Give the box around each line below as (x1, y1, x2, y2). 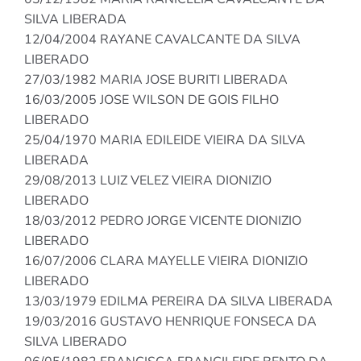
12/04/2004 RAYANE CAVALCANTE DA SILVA (24, 31, 301, 49)
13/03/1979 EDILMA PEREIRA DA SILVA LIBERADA (24, 293, 333, 311)
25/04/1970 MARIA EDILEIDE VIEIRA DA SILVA (24, 131, 305, 150)
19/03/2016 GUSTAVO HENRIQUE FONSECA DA (24, 313, 317, 331)
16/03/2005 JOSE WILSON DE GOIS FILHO (24, 91, 279, 110)
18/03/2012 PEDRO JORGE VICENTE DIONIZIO (24, 212, 301, 230)
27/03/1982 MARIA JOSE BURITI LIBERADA (24, 71, 288, 89)
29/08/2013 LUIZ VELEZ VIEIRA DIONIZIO (24, 172, 272, 190)
